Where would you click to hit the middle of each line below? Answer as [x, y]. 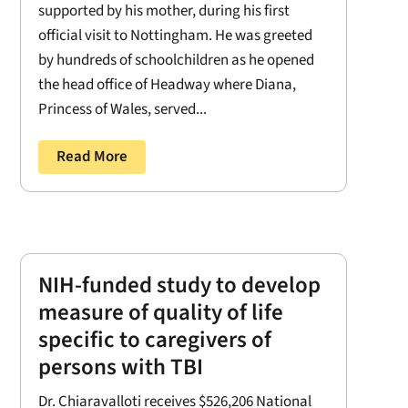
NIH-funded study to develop [179, 285]
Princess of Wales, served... [122, 110]
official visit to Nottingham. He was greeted [175, 36]
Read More [92, 157]
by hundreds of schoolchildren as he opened [176, 61]
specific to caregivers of [154, 339]
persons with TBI [120, 367]
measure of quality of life [160, 312]
